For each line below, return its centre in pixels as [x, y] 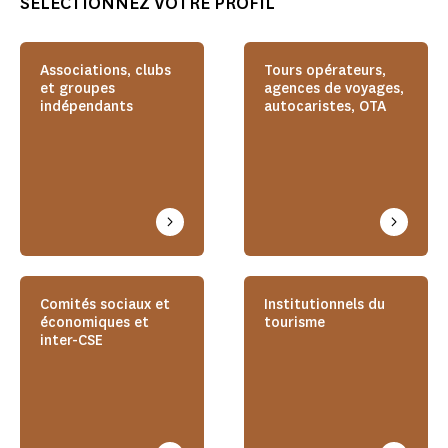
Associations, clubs [105, 71]
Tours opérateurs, [325, 71]
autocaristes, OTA [325, 107]
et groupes [77, 89]
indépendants [86, 107]
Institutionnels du [324, 305]
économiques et [94, 323]
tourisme [294, 323]
